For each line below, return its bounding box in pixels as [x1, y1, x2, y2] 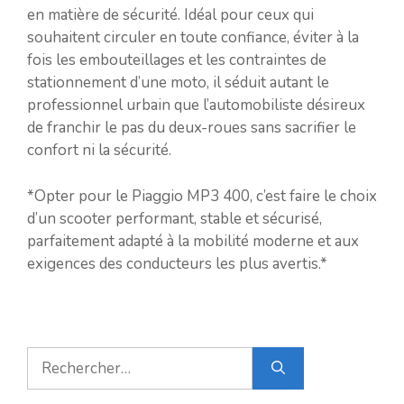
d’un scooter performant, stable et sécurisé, [27, 207, 322, 229]
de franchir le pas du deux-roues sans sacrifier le [27, 117, 356, 138]
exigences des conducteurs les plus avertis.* [27, 252, 327, 274]
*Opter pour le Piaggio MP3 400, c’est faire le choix [27, 185, 377, 207]
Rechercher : [26, 346, 112, 368]
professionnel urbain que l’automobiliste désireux [27, 95, 365, 115]
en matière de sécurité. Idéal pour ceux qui [27, 5, 314, 25]
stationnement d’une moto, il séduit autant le [27, 72, 329, 93]
